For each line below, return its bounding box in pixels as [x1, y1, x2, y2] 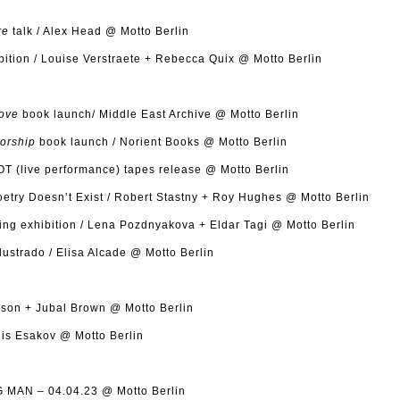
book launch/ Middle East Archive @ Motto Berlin [19, 108, 299, 121]
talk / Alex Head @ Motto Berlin [9, 25, 189, 37]
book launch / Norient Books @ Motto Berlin [36, 136, 287, 148]
